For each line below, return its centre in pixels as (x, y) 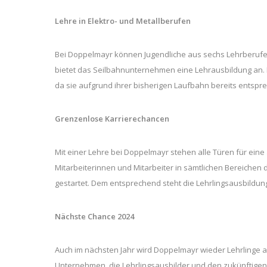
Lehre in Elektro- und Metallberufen (123, 21)
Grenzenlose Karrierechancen (112, 119)
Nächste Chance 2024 (94, 217)
